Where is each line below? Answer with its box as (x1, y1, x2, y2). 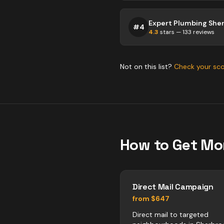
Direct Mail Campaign (132, 181, 213, 192)
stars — (158, 28, 182, 36)
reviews (191, 28, 214, 36)
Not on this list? (120, 62, 174, 71)
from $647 (132, 194, 169, 203)
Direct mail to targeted (132, 210, 208, 219)
